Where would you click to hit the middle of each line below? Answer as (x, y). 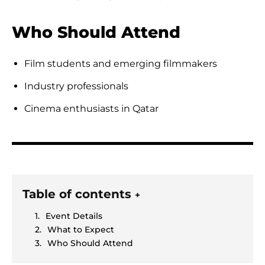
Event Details (74, 216)
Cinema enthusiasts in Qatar (91, 108)
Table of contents (79, 194)
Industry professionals (76, 86)
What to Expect (81, 229)
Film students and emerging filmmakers (121, 63)
